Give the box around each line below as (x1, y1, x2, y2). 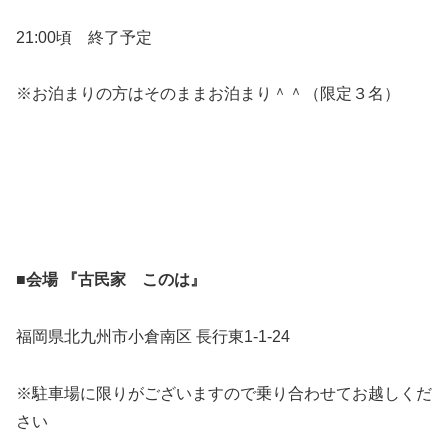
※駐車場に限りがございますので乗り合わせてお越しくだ (16, 384, 432, 402)
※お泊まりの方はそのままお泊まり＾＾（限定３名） (16, 85, 400, 103)
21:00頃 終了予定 (16, 28, 152, 46)
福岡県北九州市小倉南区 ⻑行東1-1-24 (16, 327, 290, 345)
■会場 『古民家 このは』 (16, 271, 206, 289)
